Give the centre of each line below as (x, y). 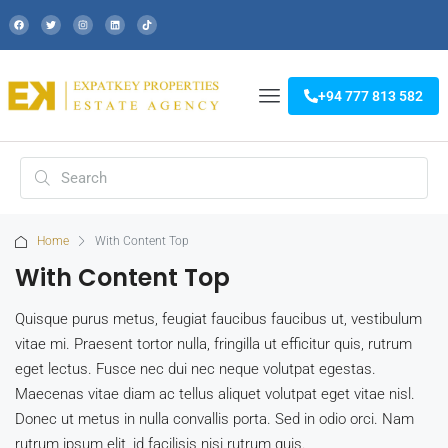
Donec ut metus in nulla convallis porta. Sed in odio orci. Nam (214, 419)
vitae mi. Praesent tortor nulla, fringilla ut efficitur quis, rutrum (213, 344)
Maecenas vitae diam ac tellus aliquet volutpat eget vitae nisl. (215, 394)
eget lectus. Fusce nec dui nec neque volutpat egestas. (195, 369)
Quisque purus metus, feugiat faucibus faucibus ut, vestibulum (218, 319)
